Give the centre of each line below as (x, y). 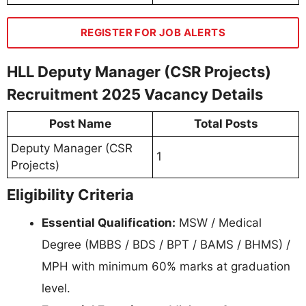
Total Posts (226, 124)
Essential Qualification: (109, 223)
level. (56, 289)
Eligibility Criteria (70, 195)
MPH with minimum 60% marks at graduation (166, 267)
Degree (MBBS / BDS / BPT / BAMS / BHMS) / (166, 245)
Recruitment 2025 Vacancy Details (135, 95)
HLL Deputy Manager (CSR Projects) (139, 72)
